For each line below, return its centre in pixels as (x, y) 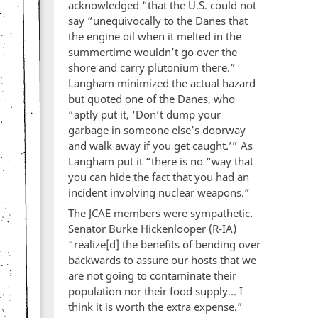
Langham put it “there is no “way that (161, 161)
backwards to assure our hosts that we (162, 260)
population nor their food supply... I (155, 291)
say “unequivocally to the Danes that (158, 20)
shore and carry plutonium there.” (152, 67)
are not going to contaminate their (152, 276)
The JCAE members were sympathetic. (160, 213)
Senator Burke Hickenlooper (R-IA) (152, 229)
